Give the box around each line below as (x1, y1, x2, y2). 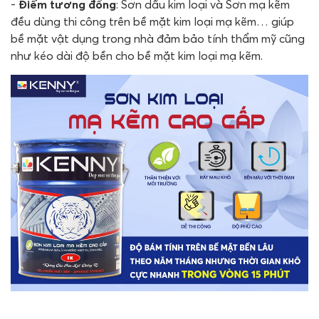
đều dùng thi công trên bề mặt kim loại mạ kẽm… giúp (11, 14, 294, 28)
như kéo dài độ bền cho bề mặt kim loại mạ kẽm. (11, 48, 266, 63)
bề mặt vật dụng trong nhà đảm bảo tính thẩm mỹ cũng (11, 31, 305, 46)
